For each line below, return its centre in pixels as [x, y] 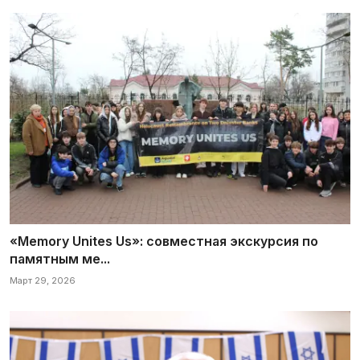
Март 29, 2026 [43, 280]
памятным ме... [60, 258]
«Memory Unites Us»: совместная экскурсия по [164, 241]
